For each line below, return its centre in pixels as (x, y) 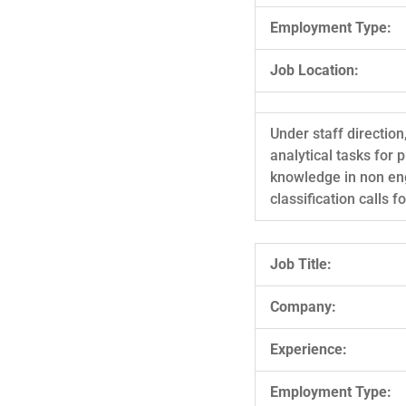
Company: (303, 306)
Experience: (309, 349)
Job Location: (314, 70)
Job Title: (301, 264)
